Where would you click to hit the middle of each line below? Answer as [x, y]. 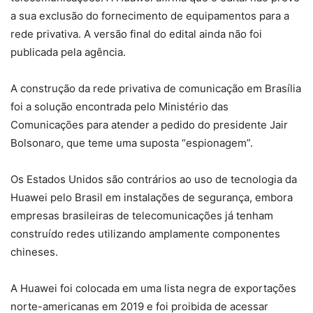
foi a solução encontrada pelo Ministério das [119, 107]
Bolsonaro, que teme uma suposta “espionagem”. [132, 143]
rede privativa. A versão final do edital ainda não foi [136, 34]
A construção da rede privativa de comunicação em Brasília [156, 89]
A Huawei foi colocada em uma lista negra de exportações [153, 289]
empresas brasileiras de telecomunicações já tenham [142, 216]
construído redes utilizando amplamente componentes [145, 234]
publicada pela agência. [68, 52]
